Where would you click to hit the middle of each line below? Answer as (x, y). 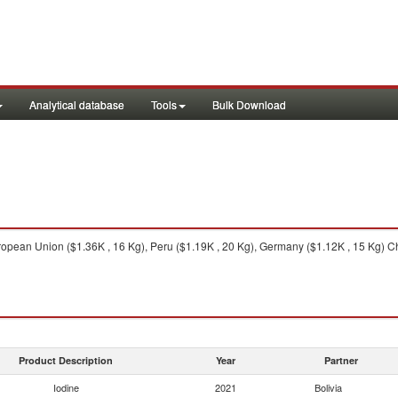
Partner (341, 360)
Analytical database (77, 104)
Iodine (66, 387)
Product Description (66, 360)
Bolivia (328, 387)
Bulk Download (249, 104)
